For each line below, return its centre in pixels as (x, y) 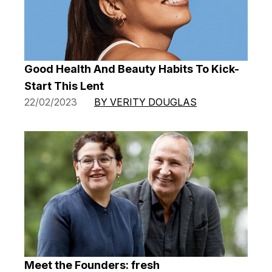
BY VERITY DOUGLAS (145, 102)
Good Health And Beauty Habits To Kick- (132, 69)
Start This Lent (64, 86)
